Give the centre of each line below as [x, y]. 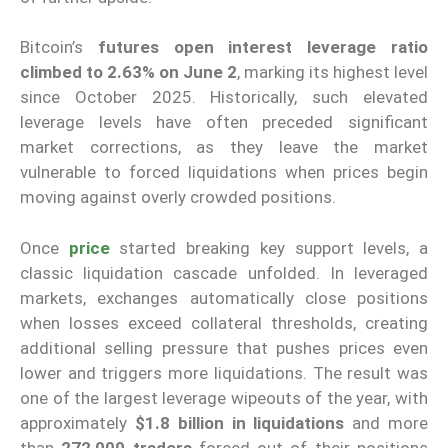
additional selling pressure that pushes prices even [224, 347]
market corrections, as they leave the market [224, 147]
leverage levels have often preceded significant [224, 122]
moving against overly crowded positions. [178, 197]
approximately [77, 422]
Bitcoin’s [59, 47]
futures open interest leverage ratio [263, 47]
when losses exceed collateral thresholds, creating [224, 322]
